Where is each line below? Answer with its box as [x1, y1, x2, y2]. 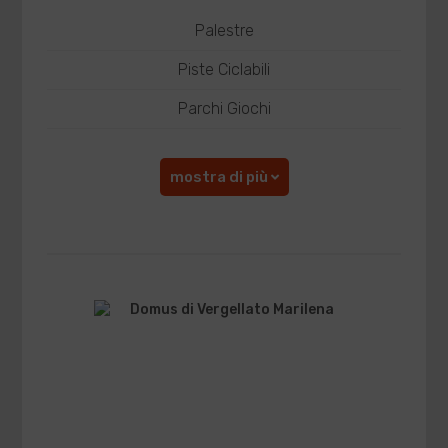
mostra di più [169, 168, 271, 186]
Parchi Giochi [177, 99, 271, 118]
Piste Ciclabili [178, 60, 270, 79]
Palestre [194, 21, 254, 40]
